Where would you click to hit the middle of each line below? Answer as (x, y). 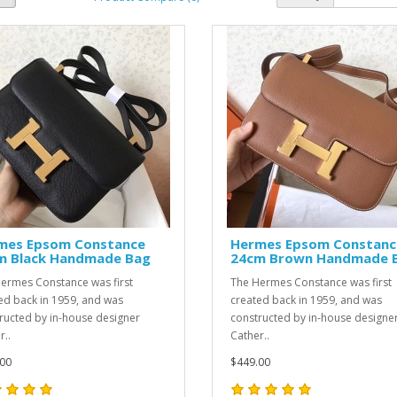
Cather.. (249, 335)
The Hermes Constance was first (311, 282)
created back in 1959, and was (306, 300)
